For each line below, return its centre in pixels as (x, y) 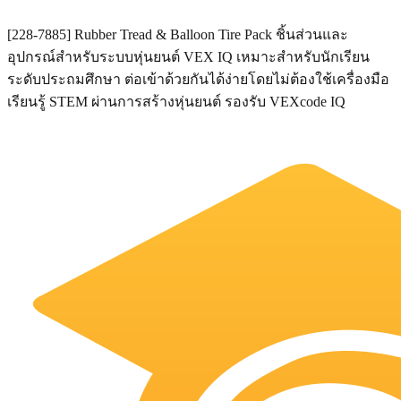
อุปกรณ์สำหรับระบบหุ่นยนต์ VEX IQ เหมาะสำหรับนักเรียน (188, 56)
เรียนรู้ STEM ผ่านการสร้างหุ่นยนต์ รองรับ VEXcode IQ (176, 101)
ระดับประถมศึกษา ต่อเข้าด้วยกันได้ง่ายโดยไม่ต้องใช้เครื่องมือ (198, 79)
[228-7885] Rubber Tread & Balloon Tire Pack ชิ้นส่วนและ (178, 34)
